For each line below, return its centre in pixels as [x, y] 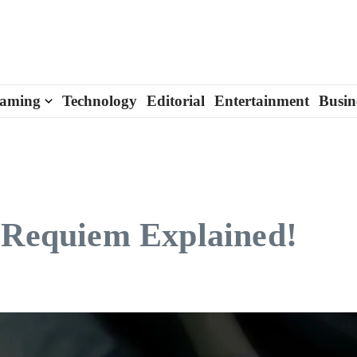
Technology [100, 101]
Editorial [176, 101]
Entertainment [262, 101]
